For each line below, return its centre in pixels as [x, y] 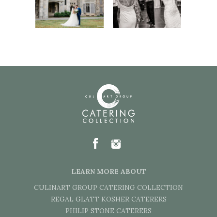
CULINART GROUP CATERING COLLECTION [108, 187]
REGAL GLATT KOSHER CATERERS [108, 199]
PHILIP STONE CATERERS [108, 211]
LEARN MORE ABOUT [108, 171]
